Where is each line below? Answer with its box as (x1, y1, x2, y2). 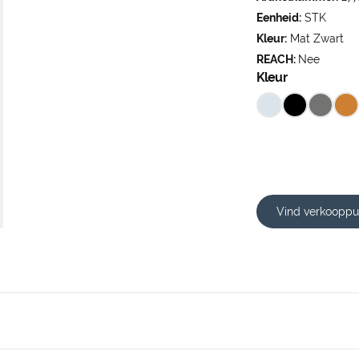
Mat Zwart (287, 32, 344, 45)
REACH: (256, 53, 298, 66)
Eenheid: (256, 11, 301, 24)
